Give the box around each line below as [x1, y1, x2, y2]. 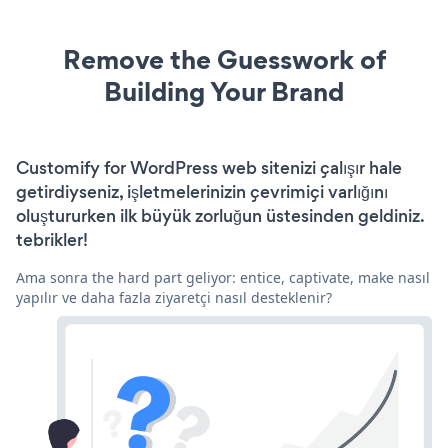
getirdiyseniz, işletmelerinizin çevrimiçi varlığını [16, 180, 388, 205]
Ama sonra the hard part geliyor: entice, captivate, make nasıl [16, 268, 430, 288]
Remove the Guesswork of [62, 41, 386, 79]
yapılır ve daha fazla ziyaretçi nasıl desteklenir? [16, 288, 332, 308]
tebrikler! [16, 228, 88, 253]
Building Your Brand [104, 73, 344, 111]
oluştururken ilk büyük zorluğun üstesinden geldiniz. [16, 204, 424, 229]
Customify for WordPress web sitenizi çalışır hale [16, 156, 402, 181]
